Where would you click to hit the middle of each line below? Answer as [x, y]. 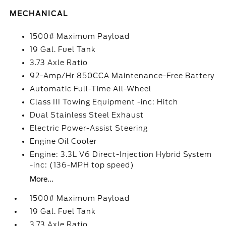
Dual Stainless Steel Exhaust [87, 115]
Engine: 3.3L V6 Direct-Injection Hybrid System [121, 154]
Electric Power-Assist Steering [89, 128]
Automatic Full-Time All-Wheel [91, 89]
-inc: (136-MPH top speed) [82, 165]
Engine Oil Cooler [64, 141]
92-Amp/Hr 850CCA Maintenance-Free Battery [122, 76]
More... [42, 179]
